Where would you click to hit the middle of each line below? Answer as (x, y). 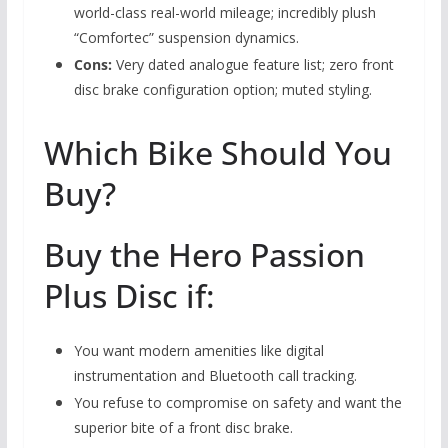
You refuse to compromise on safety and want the (237, 402)
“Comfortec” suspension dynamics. (186, 37)
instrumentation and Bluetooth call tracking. (215, 375)
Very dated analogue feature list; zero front (252, 64)
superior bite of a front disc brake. (183, 427)
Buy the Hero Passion (204, 254)
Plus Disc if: (129, 295)
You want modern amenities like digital (198, 350)
